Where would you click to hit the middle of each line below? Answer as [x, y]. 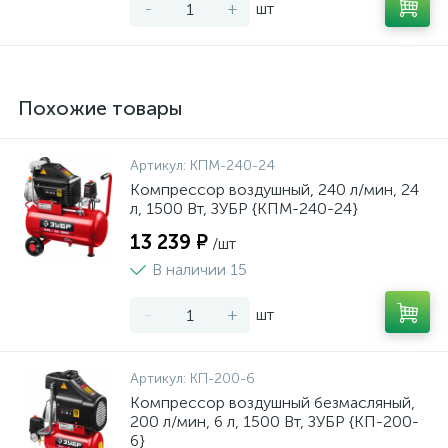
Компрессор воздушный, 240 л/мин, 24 [274, 189]
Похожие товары [100, 108]
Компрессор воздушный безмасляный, [272, 402]
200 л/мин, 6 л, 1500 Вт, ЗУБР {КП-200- [274, 421]
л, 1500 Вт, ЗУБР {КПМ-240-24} [244, 208]
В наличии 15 [199, 269]
